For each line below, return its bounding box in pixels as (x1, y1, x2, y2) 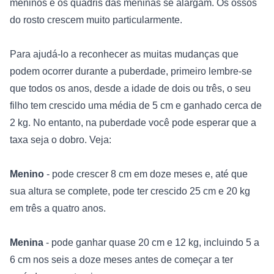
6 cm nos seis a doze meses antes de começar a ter (10, 254, 233, 265)
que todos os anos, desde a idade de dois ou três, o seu (10, 83, 251, 94)
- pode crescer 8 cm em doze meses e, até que (44, 168, 248, 179)
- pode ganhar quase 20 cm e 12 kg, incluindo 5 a (43, 237, 259, 248)
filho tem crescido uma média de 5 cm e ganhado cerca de (10, 100, 262, 111)
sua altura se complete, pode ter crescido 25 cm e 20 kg (10, 185, 250, 196)
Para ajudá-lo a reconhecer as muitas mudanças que (10, 48, 239, 59)
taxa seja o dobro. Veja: (10, 134, 114, 145)
